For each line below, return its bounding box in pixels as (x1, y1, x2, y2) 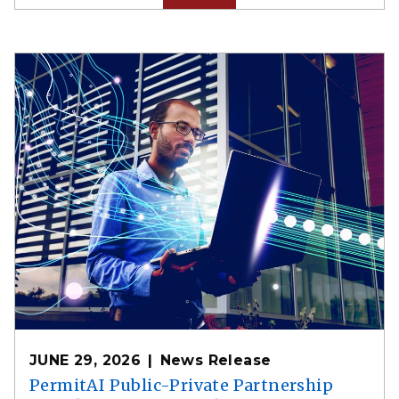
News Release (159, 352, 272, 369)
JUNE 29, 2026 (29, 352, 142, 369)
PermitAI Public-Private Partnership (29, 375, 333, 395)
